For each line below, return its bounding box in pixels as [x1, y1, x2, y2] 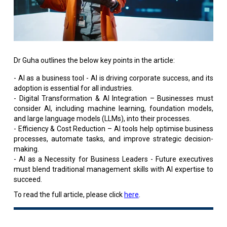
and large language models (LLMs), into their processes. [13, 114, 191, 123]
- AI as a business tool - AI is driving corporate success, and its [13, 73, 214, 82]
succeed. [13, 175, 42, 183]
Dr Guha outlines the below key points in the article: [13, 56, 175, 64]
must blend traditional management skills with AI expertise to [13, 165, 214, 173]
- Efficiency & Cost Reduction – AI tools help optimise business [13, 124, 214, 133]
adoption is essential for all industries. [13, 84, 133, 92]
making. [13, 144, 39, 153]
